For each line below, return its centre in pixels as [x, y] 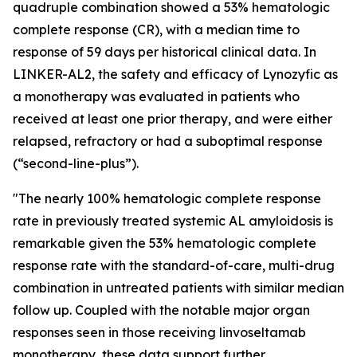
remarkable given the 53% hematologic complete [165, 243]
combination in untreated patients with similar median [178, 288]
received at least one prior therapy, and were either [173, 119]
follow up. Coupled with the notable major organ [161, 310]
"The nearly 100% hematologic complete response [167, 198]
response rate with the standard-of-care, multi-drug [174, 265]
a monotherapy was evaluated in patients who [156, 96]
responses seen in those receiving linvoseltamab [159, 332]
